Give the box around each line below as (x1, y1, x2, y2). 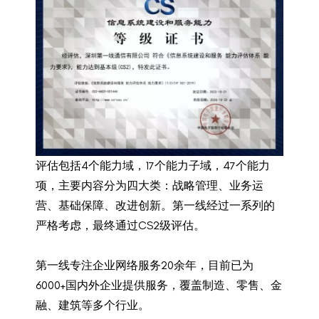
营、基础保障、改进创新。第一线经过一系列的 (36, 198, 275, 212)
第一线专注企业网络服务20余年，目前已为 (36, 258, 253, 272)
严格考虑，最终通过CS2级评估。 (36, 218, 205, 232)
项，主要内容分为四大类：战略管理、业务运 (36, 178, 263, 192)
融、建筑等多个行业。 (36, 298, 150, 312)
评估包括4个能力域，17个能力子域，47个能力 (36, 158, 270, 172)
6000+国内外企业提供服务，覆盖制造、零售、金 (36, 278, 282, 292)
